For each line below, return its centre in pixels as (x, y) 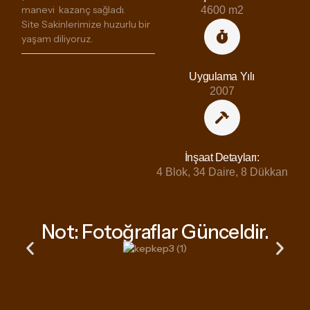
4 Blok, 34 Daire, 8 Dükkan (222, 172)
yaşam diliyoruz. (57, 38)
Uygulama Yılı (222, 76)
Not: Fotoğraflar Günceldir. (155, 231)
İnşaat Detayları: (222, 157)
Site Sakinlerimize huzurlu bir (85, 24)
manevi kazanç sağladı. (73, 9)
